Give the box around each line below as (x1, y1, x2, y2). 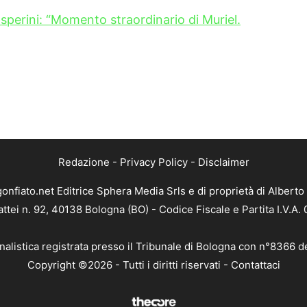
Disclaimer (197, 156, 249, 169)
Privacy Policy (119, 156, 188, 169)
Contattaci (230, 258, 280, 272)
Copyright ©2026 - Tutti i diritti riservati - (27, 258, 231, 272)
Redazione (58, 156, 110, 169)
